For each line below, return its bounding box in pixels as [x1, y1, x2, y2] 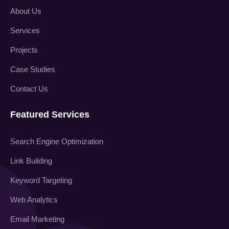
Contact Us [10, 84, 48, 93]
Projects [10, 45, 38, 54]
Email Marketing [10, 214, 64, 223]
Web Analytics [10, 195, 58, 204]
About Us [10, 6, 41, 15]
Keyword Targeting [10, 175, 72, 185]
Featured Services [10, 109, 89, 120]
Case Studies [10, 64, 55, 74]
